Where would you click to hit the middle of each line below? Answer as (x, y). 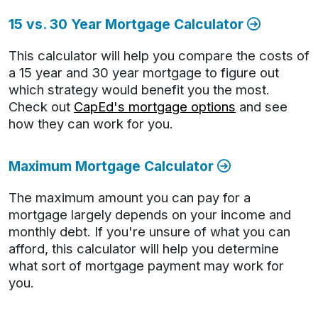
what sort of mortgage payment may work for (146, 265)
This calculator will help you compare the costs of (159, 55)
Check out (41, 106)
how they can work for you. (91, 124)
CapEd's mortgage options (155, 106)
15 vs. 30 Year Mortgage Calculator (128, 24)
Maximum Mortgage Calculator (113, 166)
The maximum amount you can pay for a (130, 197)
